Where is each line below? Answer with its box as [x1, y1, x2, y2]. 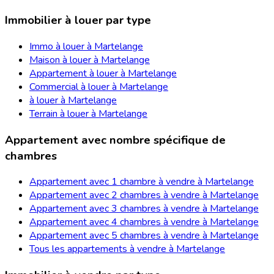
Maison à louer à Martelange [29, 53, 150, 67]
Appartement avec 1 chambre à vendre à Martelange [29, 175, 254, 189]
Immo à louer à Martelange [29, 39, 143, 53]
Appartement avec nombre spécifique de [5, 131, 226, 148]
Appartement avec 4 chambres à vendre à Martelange [29, 215, 259, 229]
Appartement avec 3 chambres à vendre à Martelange [29, 202, 259, 216]
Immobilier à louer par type [5, 12, 151, 29]
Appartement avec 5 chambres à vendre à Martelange [29, 229, 259, 243]
